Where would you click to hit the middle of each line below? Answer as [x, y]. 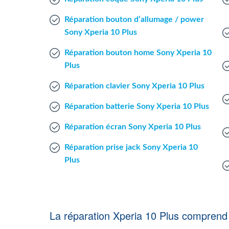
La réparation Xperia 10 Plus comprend [139, 215]
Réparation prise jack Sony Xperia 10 [131, 147]
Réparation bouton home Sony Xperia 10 [138, 53]
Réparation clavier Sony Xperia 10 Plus [134, 86]
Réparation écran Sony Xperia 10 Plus [133, 127]
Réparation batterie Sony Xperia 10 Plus [137, 106]
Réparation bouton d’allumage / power [134, 19]
